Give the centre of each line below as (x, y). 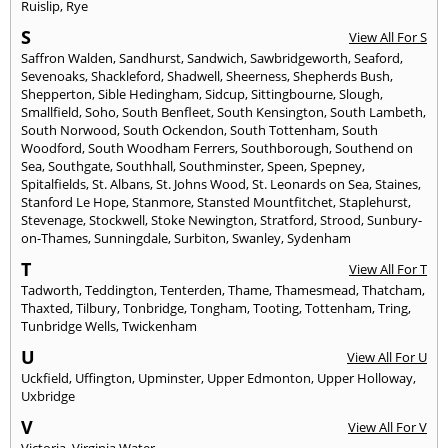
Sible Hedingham (148, 93)
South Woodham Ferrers (161, 147)
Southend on (374, 147)
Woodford (51, 147)
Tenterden (191, 289)
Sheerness (256, 75)
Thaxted (45, 307)
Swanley (256, 237)
